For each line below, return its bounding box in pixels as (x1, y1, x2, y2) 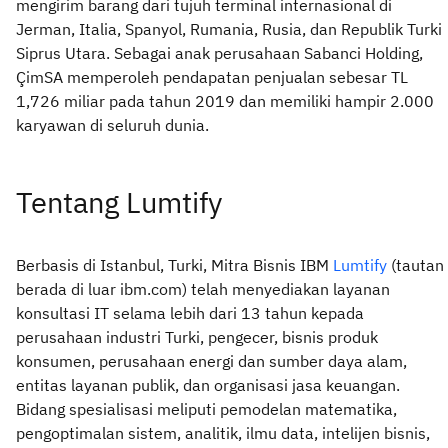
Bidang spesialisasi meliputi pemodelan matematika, (16, 398, 397, 419)
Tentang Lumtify (16, 183, 222, 221)
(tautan (387, 254, 444, 275)
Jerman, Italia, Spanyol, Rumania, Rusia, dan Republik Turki (16, 18, 442, 39)
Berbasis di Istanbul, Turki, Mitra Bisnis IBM (16, 254, 333, 275)
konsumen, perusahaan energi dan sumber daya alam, (16, 350, 407, 371)
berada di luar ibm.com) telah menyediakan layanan (16, 278, 390, 299)
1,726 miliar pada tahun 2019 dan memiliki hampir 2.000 (16, 90, 434, 111)
